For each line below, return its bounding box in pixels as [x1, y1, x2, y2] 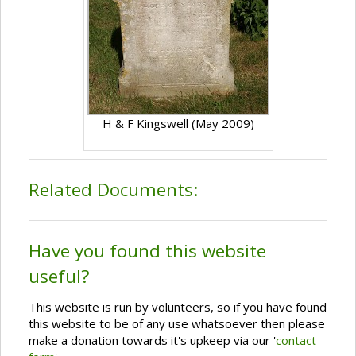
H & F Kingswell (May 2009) [102, 115, 254, 132]
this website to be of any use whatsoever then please [29, 315, 325, 332]
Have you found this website [29, 238, 266, 264]
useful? [29, 264, 90, 289]
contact [276, 332, 316, 349]
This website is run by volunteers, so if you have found [29, 299, 327, 315]
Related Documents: [29, 177, 198, 203]
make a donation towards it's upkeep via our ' [29, 332, 276, 349]
